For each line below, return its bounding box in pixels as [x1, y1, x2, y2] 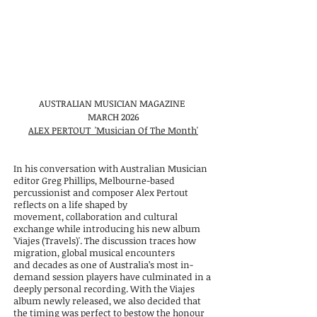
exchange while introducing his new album [13, 222, 200, 235]
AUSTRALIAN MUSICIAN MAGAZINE [39, 97, 188, 110]
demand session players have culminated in [13, 270, 206, 283]
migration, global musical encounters [13, 246, 175, 259]
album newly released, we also [13, 294, 147, 307]
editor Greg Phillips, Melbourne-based [13, 174, 175, 187]
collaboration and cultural [66, 210, 178, 223]
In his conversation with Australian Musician [13, 162, 207, 175]
